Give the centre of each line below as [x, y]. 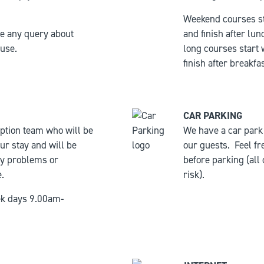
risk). [194, 174]
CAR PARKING [213, 115]
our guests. [207, 145]
